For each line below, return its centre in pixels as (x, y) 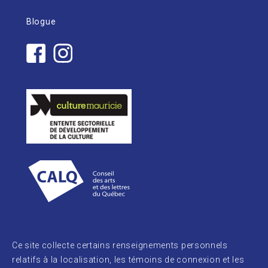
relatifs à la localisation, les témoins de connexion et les (128, 260)
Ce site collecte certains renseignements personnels (120, 246)
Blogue (41, 22)
